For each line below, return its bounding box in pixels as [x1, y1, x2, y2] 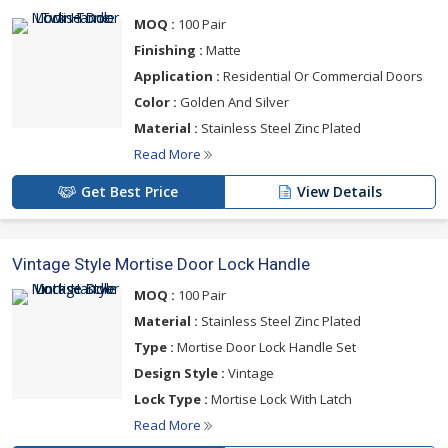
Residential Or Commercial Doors [220, 67, 423, 86]
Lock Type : [134, 390, 208, 409]
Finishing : [134, 41, 203, 60]
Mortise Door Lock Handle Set [174, 338, 356, 357]
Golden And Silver [177, 93, 289, 112]
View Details [297, 182, 382, 202]
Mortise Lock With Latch [208, 390, 352, 409]
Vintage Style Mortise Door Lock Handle [12, 254, 310, 275]
